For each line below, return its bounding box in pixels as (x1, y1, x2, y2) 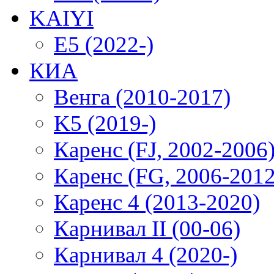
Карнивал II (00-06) (54, 216, 240, 242)
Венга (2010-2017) (54, 84, 231, 110)
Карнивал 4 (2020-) (54, 242, 237, 268)
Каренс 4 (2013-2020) (54, 190, 260, 215)
